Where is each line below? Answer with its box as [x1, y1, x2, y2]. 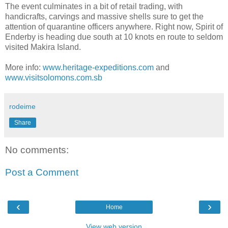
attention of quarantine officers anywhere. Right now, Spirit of [5, 22, 223, 32]
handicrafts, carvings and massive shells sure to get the [5, 12, 204, 21]
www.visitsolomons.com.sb [5, 73, 102, 82]
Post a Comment [5, 167, 78, 178]
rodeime [9, 102, 36, 111]
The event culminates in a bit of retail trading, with [5, 2, 183, 11]
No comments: [5, 145, 69, 156]
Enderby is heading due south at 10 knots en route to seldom [5, 33, 223, 42]
